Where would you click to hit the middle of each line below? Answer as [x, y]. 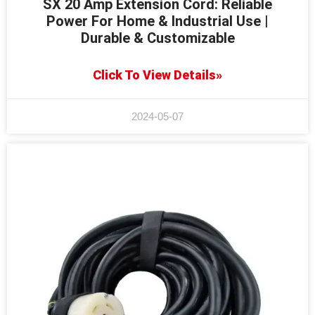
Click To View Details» [157, 75]
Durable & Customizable [157, 38]
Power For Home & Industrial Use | [157, 21]
